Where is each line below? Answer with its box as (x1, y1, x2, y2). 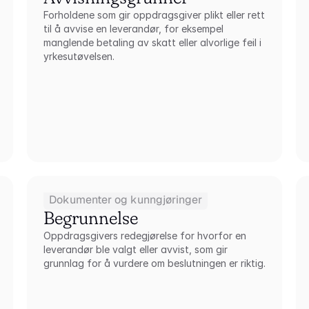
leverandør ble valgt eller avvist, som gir (43, 243, 228, 255)
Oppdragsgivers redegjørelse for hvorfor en (43, 230, 246, 241)
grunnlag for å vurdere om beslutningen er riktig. (43, 257, 266, 269)
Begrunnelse (43, 207, 138, 229)
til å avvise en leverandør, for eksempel (43, 23, 223, 34)
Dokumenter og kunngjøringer (48, 192, 202, 207)
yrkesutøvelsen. (43, 50, 114, 62)
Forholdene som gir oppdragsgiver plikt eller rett (43, 9, 265, 21)
